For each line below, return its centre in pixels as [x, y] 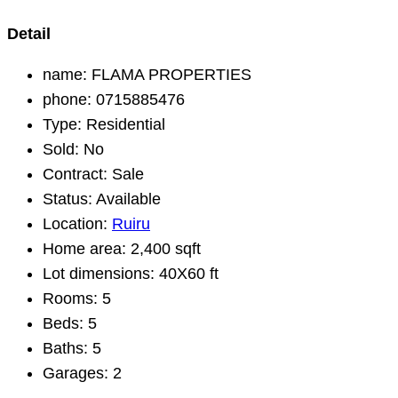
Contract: [75, 174]
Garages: [76, 373]
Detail [29, 34]
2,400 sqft [163, 249]
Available [127, 199]
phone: [67, 99]
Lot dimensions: [99, 274]
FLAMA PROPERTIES [169, 75]
